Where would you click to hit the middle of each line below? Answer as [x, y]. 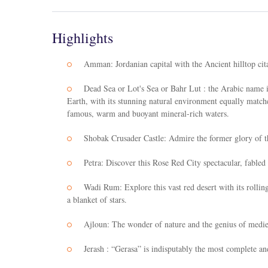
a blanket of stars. [97, 200]
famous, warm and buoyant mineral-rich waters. [148, 113]
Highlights [83, 38]
